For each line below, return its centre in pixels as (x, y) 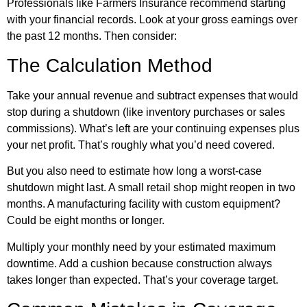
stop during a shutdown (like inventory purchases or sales (146, 112)
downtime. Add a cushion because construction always (139, 263)
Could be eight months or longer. (86, 221)
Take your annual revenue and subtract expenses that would (152, 96)
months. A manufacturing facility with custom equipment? (144, 204)
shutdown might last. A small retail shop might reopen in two (151, 188)
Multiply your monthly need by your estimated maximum (141, 247)
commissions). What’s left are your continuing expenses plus (153, 129)
